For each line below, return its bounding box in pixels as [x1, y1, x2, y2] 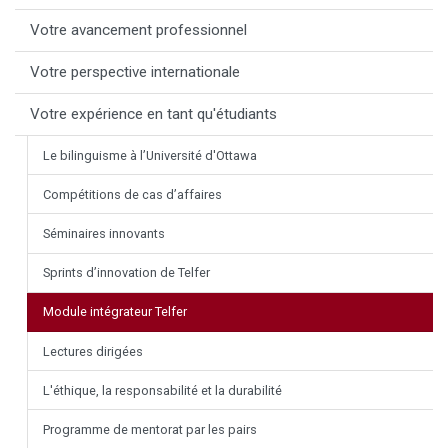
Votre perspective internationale [30, 63, 240, 82]
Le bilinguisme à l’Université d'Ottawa [43, 147, 257, 163]
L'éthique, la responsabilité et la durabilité [43, 382, 282, 398]
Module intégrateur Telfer [43, 304, 187, 320]
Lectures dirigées [43, 343, 143, 359]
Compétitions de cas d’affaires [43, 186, 222, 202]
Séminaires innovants [43, 226, 165, 242]
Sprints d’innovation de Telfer [43, 265, 210, 281]
